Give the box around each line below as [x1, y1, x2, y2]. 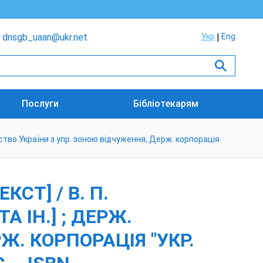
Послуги [22, 98, 59, 109]
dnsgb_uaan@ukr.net [2, 32, 87, 43]
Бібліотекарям [133, 98, 198, 109]
